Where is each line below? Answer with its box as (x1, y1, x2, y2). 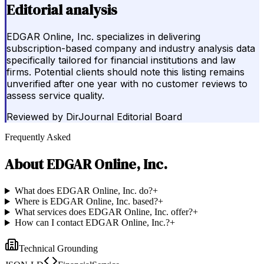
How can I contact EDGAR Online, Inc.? (14, 217, 170, 228)
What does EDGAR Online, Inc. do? (14, 186, 153, 196)
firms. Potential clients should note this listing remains (6, 66, 245, 78)
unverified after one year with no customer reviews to (6, 78, 247, 90)
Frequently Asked (5, 132, 71, 143)
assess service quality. (6, 90, 104, 102)
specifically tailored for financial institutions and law (6, 54, 236, 67)
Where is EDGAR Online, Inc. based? (14, 196, 158, 207)
